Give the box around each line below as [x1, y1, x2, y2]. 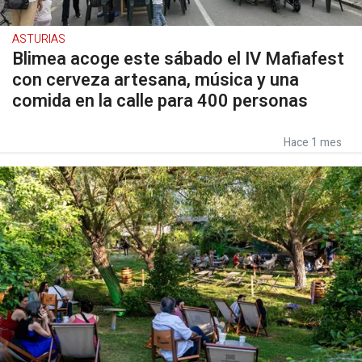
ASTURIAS [12, 31, 65, 48]
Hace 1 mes [284, 134, 342, 151]
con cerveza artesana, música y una [12, 67, 299, 93]
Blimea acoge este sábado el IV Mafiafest [12, 46, 344, 72]
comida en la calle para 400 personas [12, 88, 308, 114]
